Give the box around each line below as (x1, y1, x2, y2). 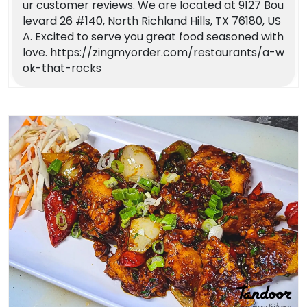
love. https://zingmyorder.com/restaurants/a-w (23, 44, 284, 60)
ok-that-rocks (23, 60, 101, 76)
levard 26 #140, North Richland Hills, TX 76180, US (23, 12, 281, 29)
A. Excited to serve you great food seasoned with (23, 28, 284, 45)
